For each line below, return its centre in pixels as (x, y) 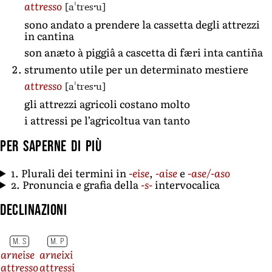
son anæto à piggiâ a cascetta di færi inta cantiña (144, 52)
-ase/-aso (209, 172)
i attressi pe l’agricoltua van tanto (107, 120)
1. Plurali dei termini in (70, 172)
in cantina (49, 35)
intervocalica (186, 184)
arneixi (56, 254)
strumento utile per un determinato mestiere (136, 69)
